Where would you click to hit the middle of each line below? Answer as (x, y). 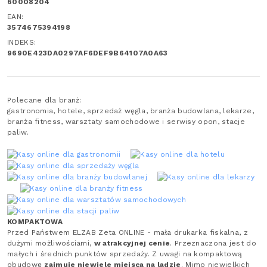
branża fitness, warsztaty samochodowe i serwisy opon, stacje (126, 121)
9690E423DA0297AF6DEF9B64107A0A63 (88, 53)
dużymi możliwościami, (51, 243)
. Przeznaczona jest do (213, 243)
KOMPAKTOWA (35, 221)
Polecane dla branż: (44, 100)
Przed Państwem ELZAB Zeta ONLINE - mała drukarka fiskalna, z (128, 232)
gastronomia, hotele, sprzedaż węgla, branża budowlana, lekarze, (131, 111)
